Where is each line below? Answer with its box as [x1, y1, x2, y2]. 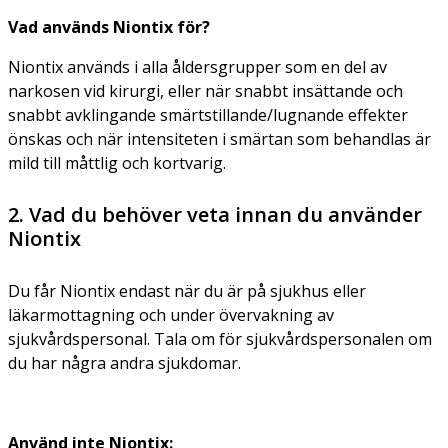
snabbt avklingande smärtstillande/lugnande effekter [8, 103, 408, 126]
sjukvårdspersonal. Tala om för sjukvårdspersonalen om [8, 327, 432, 350]
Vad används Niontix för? [8, 15, 210, 38]
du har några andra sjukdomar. [8, 351, 241, 374]
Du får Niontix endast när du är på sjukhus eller [8, 279, 366, 302]
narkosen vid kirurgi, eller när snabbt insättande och [8, 79, 403, 102]
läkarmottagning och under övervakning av [8, 303, 334, 326]
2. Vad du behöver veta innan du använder [8, 200, 422, 228]
